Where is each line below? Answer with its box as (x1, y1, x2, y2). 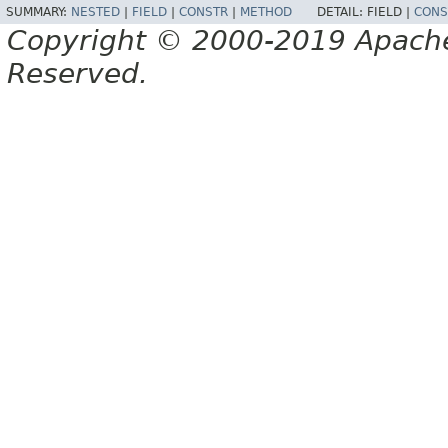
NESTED (71, 4, 120, 19)
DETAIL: (317, 4, 367, 19)
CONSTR (179, 4, 228, 19)
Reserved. (7, 56, 148, 90)
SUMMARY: (6, 4, 71, 19)
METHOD (240, 4, 292, 19)
